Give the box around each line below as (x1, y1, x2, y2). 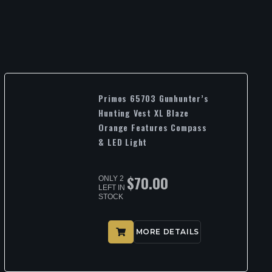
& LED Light (98, 135, 148, 149)
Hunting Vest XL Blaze (98, 106, 189, 120)
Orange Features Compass (98, 121, 207, 134)
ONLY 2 (98, 174, 124, 183)
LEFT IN (98, 183, 126, 192)
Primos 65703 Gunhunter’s (98, 92, 209, 105)
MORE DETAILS (135, 226, 199, 236)
